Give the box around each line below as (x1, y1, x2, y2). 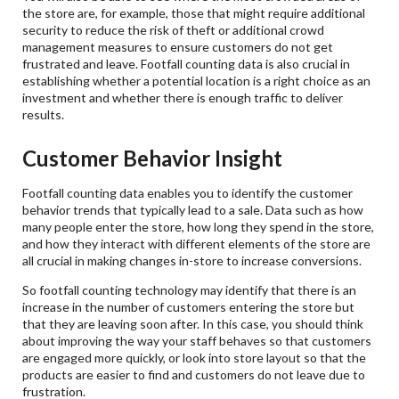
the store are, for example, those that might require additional (22, 5, 366, 21)
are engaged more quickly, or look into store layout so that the (22, 349, 367, 365)
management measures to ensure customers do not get (22, 39, 334, 55)
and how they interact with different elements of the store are (22, 235, 371, 251)
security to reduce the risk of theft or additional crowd (22, 22, 325, 38)
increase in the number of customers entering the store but (22, 298, 355, 314)
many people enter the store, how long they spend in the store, (22, 218, 375, 234)
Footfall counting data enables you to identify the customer (22, 184, 354, 200)
